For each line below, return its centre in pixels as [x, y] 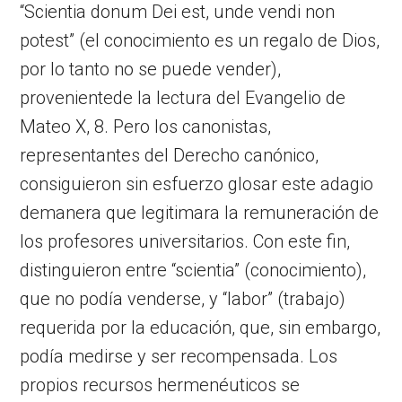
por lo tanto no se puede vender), [151, 69]
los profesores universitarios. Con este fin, [185, 241]
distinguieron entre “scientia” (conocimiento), [193, 270]
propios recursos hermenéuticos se [160, 385]
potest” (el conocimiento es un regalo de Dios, [200, 40]
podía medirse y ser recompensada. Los [179, 356]
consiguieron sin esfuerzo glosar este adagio [197, 184]
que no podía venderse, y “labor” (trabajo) [183, 298]
